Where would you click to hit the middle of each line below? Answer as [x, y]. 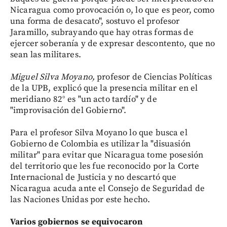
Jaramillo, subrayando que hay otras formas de [102, 32]
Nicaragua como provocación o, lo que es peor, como [112, 10]
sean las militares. [46, 54]
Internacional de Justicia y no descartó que [93, 177]
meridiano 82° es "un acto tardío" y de [84, 99]
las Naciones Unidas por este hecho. [80, 199]
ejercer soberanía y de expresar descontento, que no [113, 43]
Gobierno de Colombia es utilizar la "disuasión [100, 144]
